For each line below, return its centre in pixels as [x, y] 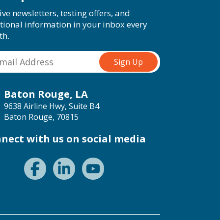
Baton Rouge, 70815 [41, 117]
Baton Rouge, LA [46, 94]
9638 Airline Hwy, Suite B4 [52, 106]
